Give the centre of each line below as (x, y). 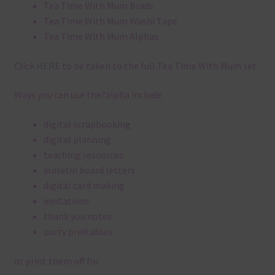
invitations (66, 201)
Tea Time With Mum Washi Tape (110, 21)
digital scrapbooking (87, 124)
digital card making (84, 186)
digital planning (77, 140)
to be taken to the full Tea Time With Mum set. (159, 65)
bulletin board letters (89, 170)
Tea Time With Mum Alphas (101, 37)
